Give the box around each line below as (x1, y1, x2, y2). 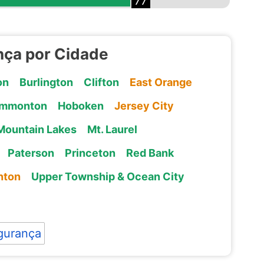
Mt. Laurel (87, 123, 137, 136)
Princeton (64, 146, 115, 159)
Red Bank (126, 146, 174, 159)
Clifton (83, 75, 119, 88)
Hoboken (57, 99, 104, 112)
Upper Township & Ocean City (31, 170, 184, 183)
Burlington (19, 75, 73, 88)
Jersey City (114, 99, 174, 112)
